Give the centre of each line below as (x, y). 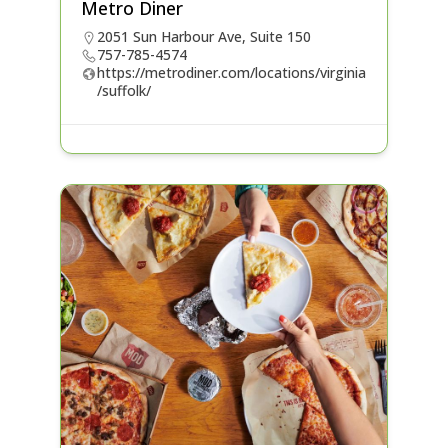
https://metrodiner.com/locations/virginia (231, 73)
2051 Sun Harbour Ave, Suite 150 (203, 37)
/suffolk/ (123, 91)
